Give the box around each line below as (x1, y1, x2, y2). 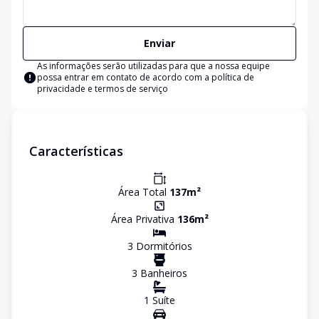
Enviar (144, 36, 175, 50)
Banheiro (137, 266, 182, 280)
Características (29, 142, 123, 159)
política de (211, 71, 254, 83)
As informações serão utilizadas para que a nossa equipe (37, 60, 270, 72)
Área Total (118, 185, 169, 199)
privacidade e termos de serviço (37, 83, 168, 95)
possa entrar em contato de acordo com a (37, 71, 211, 83)
